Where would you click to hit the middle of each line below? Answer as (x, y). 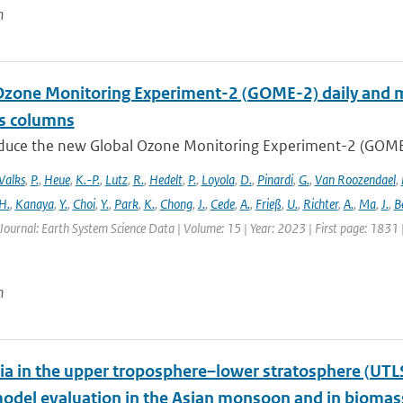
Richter (320, 204)
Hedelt (166, 179)
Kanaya (34, 204)
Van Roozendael (355, 179)
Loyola (218, 179)
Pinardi (275, 179)
